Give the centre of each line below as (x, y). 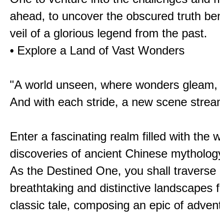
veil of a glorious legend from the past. (109, 33)
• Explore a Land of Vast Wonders (97, 50)
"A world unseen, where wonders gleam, (114, 85)
